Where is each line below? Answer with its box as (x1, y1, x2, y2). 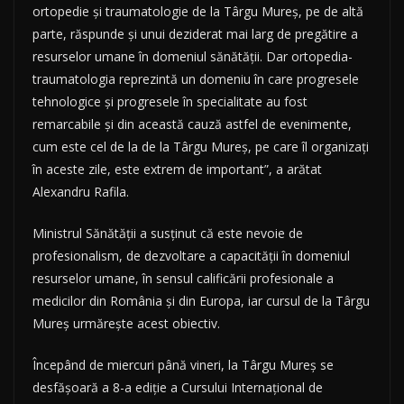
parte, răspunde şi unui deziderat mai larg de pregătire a (32, 25, 358, 43)
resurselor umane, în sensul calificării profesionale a (32, 270, 334, 288)
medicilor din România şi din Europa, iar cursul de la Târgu (32, 292, 370, 310)
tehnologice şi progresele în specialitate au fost (32, 93, 308, 111)
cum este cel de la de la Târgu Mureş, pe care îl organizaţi (32, 138, 369, 156)
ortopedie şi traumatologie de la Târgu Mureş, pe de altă (32, 3, 363, 21)
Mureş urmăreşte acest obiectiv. (32, 315, 220, 333)
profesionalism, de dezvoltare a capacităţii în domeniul (32, 247, 350, 265)
